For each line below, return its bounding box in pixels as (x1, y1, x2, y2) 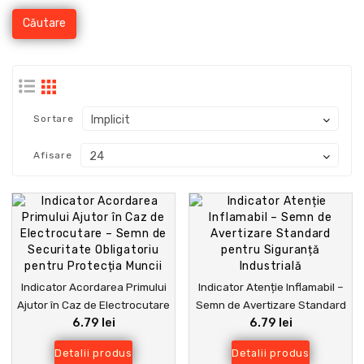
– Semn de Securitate (38, 316, 149, 330)
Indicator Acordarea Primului (20, 280, 167, 294)
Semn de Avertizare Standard (195, 298, 346, 312)
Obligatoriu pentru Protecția (22, 334, 165, 348)
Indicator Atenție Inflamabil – (197, 280, 344, 294)
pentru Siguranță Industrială (200, 316, 341, 330)
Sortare (33, 113, 74, 125)
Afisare (33, 149, 72, 162)
